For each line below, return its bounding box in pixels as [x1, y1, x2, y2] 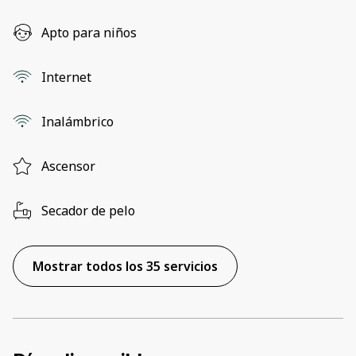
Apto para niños [41, 23, 137, 41]
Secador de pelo [41, 201, 135, 219]
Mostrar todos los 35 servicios [33, 257, 218, 275]
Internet [41, 68, 91, 86]
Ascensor [41, 157, 95, 175]
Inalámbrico [41, 112, 114, 130]
